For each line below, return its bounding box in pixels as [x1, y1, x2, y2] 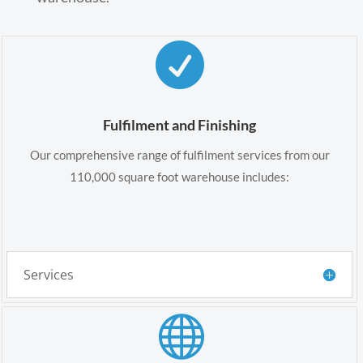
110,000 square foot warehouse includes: [70, 169, 290, 184]
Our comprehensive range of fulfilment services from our [29, 147, 330, 162]
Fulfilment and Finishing [103, 115, 257, 134]
